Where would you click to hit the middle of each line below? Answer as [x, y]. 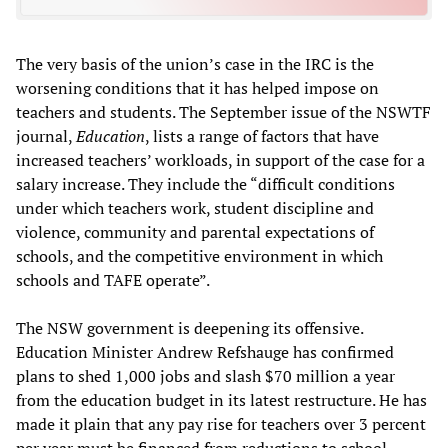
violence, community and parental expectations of [195, 232]
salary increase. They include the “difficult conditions [205, 184]
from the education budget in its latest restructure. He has [221, 400]
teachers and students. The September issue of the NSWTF [223, 112]
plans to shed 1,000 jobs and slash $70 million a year [205, 376]
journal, [46, 136]
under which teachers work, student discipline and [195, 208]
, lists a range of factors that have [262, 136]
